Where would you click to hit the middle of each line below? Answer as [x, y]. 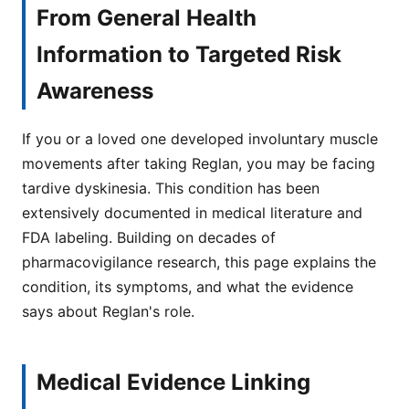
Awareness [95, 90]
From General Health [147, 17]
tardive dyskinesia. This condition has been [171, 189]
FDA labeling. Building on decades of [149, 238]
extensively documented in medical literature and [192, 213]
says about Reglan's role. [108, 312]
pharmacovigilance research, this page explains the [199, 262]
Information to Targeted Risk [189, 54]
